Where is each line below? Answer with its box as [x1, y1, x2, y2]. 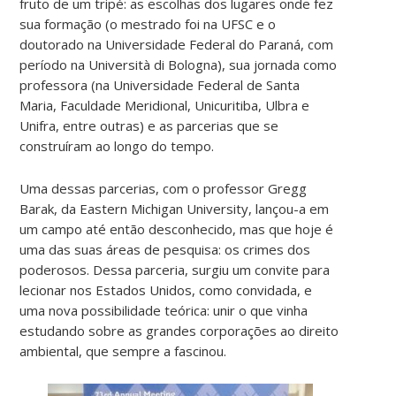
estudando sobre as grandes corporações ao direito [19, 321, 339, 339]
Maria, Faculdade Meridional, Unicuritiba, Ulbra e [19, 95, 310, 114]
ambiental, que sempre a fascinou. [19, 341, 227, 360]
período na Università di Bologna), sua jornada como [19, 55, 338, 73]
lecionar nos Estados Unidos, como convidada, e [19, 280, 313, 299]
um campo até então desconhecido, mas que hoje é [19, 219, 334, 238]
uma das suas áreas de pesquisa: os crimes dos [19, 240, 311, 258]
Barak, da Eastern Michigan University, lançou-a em [19, 199, 330, 217]
